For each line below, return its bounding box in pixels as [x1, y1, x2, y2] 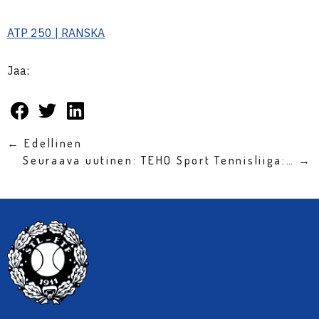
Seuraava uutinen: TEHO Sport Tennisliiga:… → [23, 153, 312, 168]
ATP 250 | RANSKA [7, 26, 105, 41]
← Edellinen [7, 136, 83, 151]
